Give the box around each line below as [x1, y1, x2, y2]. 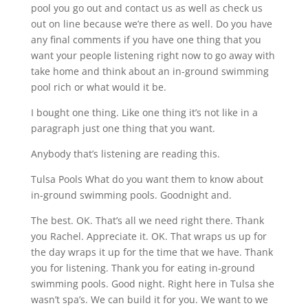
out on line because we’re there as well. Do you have [30, 16, 272, 30]
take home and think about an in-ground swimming [30, 64, 269, 78]
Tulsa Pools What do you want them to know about [30, 172, 263, 186]
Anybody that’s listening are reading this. [30, 146, 220, 160]
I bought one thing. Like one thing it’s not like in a [30, 105, 258, 119]
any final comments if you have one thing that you [30, 32, 261, 46]
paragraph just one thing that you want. [30, 121, 215, 135]
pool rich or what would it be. [30, 80, 166, 93]
